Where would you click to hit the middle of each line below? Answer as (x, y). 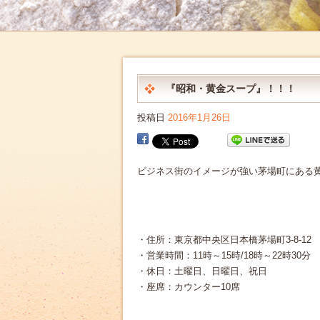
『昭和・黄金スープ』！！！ (231, 89)
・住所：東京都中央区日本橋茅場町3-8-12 (224, 240)
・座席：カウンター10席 (189, 287)
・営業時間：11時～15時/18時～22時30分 (224, 255)
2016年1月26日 (199, 117)
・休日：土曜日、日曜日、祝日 (202, 271)
